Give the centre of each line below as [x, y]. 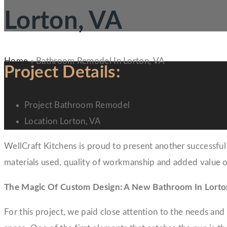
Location [42, 121]
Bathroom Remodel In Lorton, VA [101, 61]
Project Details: [62, 72]
